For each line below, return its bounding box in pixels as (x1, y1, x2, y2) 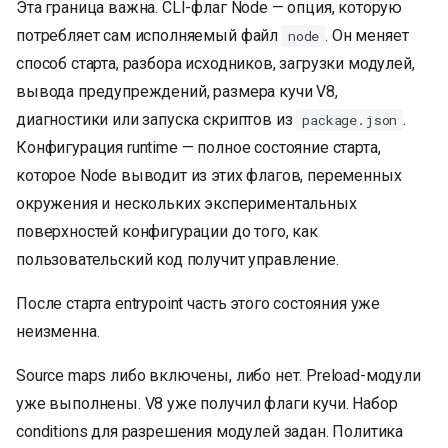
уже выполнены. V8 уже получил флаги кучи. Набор (16, 393, 398, 413)
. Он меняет (325, 25, 409, 45)
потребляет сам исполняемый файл (16, 25, 282, 45)
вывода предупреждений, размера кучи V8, (16, 81, 338, 101)
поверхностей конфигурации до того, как (16, 221, 318, 241)
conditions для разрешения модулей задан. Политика (16, 421, 404, 441)
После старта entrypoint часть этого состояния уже (16, 293, 381, 313)
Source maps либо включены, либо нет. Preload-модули (16, 365, 421, 385)
